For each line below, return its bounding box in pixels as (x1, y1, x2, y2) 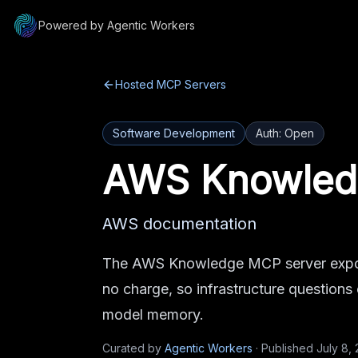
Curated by (102, 341, 161, 355)
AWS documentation (102, 214, 257, 233)
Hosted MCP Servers (115, 78, 226, 91)
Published (261, 341, 313, 355)
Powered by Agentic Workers (38, 18, 195, 32)
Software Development (113, 126, 235, 140)
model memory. (102, 306, 204, 323)
